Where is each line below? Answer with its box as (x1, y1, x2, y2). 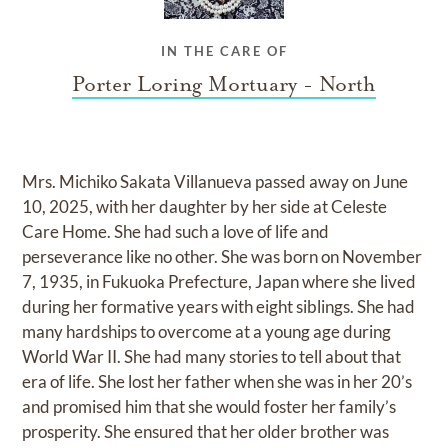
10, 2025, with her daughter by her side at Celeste (22, 196, 388, 218)
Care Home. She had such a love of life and (22, 221, 330, 243)
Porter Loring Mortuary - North (72, 71, 376, 98)
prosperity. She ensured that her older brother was (22, 421, 390, 443)
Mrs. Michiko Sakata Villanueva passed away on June (22, 171, 409, 193)
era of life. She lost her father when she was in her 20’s (22, 371, 413, 393)
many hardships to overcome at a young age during (22, 321, 392, 343)
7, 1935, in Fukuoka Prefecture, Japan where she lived (22, 271, 417, 293)
